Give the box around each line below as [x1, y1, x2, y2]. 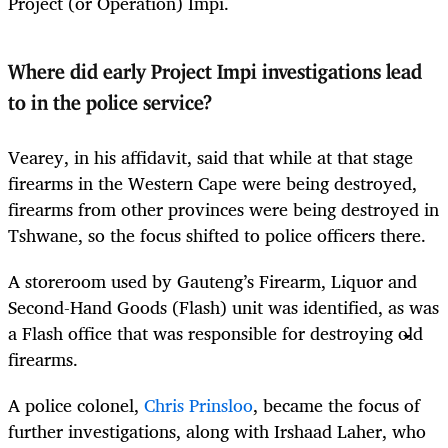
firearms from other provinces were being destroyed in [8, 193, 439, 224]
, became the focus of [253, 390, 420, 421]
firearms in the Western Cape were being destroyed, [8, 167, 417, 198]
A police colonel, [8, 390, 144, 421]
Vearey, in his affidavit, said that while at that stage [8, 141, 413, 172]
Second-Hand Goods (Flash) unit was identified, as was [8, 292, 439, 323]
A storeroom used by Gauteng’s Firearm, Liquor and [8, 266, 417, 297]
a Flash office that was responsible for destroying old [8, 318, 423, 349]
